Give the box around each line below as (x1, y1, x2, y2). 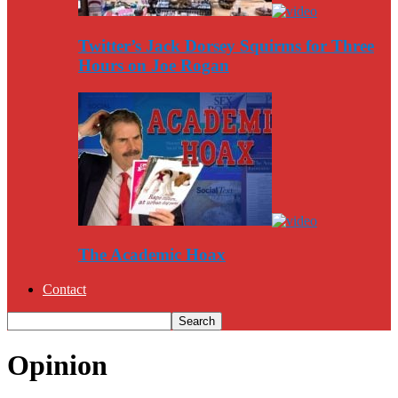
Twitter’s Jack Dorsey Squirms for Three (78, 36, 374, 55)
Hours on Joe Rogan (78, 55, 229, 75)
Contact (43, 281, 86, 297)
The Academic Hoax (78, 245, 226, 265)
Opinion (7, 349, 107, 382)
